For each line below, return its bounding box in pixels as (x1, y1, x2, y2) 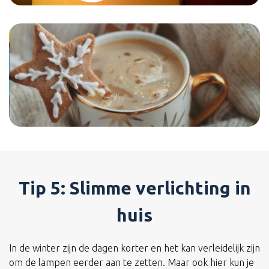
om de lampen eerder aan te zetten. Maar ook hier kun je (9, 256, 254, 268)
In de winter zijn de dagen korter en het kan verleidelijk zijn (9, 242, 260, 253)
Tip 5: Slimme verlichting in (18, 177, 251, 198)
